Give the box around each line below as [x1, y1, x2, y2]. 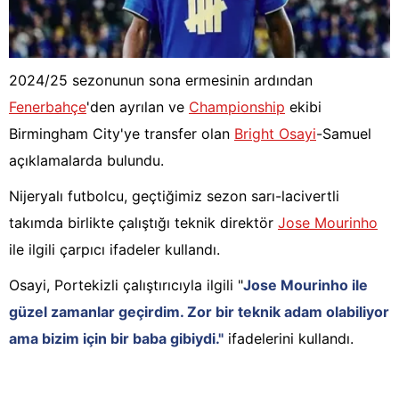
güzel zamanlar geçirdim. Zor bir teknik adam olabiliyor [9, 303, 389, 322]
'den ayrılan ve [86, 98, 189, 117]
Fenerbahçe [9, 98, 86, 117]
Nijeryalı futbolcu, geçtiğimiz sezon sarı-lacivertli [9, 187, 339, 206]
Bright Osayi [234, 125, 316, 143]
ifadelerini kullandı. [224, 330, 354, 348]
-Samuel [316, 125, 371, 143]
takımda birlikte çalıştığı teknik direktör [9, 214, 278, 232]
